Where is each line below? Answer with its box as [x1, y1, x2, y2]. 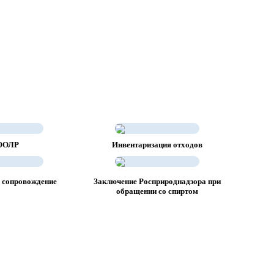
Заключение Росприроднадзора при [94, 177, 221, 187]
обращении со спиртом [116, 187, 199, 196]
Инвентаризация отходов [112, 140, 203, 150]
